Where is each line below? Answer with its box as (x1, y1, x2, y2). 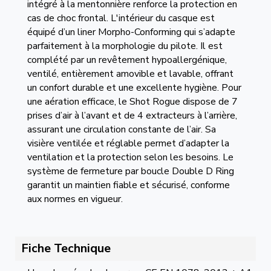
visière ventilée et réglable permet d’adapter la (27, 137, 229, 150)
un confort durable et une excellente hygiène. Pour (27, 81, 241, 94)
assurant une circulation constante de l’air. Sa (27, 123, 216, 136)
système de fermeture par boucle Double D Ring (27, 165, 234, 178)
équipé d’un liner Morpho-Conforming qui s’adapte (27, 25, 235, 39)
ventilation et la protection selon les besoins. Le (27, 151, 233, 164)
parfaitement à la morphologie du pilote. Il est (27, 39, 223, 53)
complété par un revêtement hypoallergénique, (27, 53, 227, 67)
